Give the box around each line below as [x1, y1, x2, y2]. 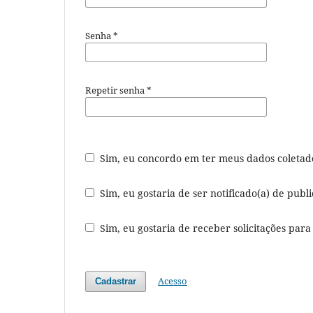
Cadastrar [95, 275, 137, 286]
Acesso [158, 274, 188, 287]
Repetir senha [85, 83, 147, 96]
